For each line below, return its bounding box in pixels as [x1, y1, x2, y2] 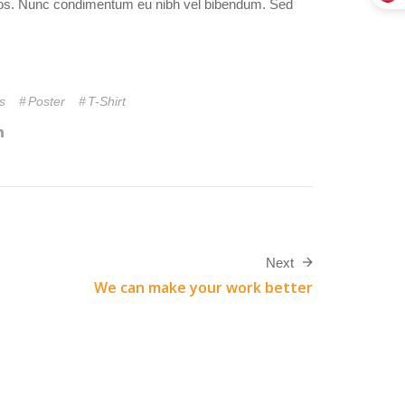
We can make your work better [94, 278, 313, 298]
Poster [27, 94, 65, 109]
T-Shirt [87, 94, 126, 109]
